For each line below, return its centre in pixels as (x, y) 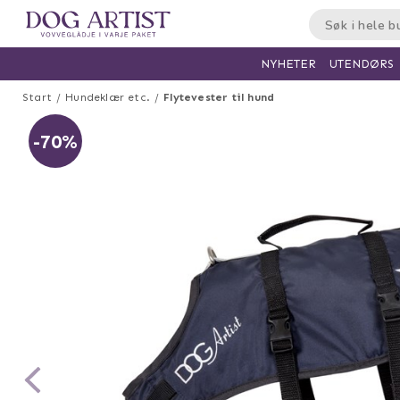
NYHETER (288, 64)
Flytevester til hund (219, 97)
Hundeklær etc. (108, 97)
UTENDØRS (361, 63)
